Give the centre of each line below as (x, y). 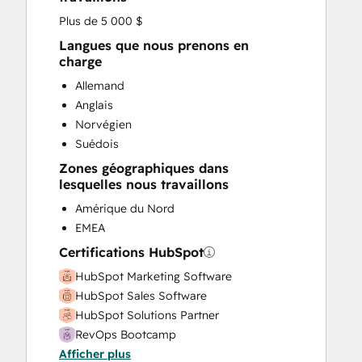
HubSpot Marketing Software (154, 276)
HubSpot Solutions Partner (147, 315)
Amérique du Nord (125, 208)
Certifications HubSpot (131, 252)
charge (80, 61)
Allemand (100, 86)
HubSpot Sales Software (141, 296)
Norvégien (103, 124)
